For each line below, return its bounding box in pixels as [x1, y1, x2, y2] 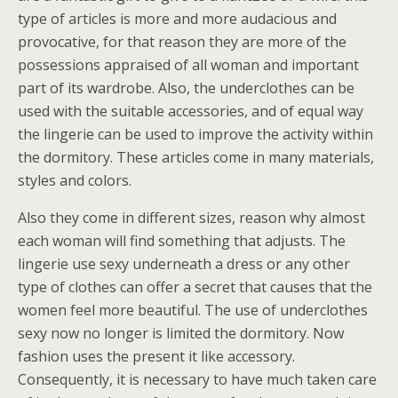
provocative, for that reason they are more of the [18, 32, 346, 52]
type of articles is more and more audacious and [18, 9, 337, 28]
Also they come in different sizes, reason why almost [18, 208, 365, 227]
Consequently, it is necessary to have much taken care [18, 370, 377, 389]
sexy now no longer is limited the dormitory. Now [18, 323, 344, 343]
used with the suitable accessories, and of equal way [18, 101, 363, 121]
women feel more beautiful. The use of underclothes [18, 300, 368, 320]
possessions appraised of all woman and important [18, 55, 359, 75]
